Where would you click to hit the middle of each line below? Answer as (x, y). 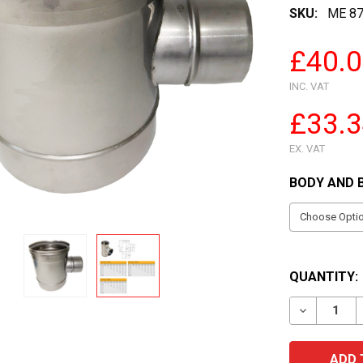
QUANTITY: (323, 276)
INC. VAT (309, 86)
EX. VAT (307, 148)
